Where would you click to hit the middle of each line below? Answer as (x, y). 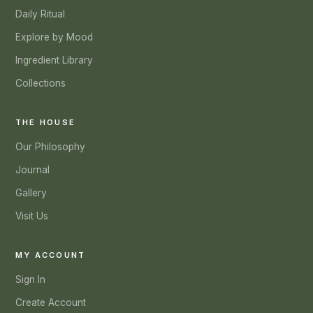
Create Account (51, 303)
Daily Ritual (40, 14)
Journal (32, 170)
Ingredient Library (54, 60)
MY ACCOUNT (51, 255)
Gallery (31, 193)
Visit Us (32, 216)
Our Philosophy (50, 147)
